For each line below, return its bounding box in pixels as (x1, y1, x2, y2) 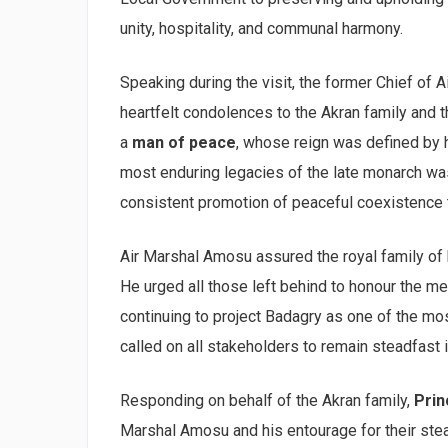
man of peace (132, 132, 236, 152)
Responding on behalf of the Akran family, (120, 390, 414, 410)
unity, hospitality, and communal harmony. (120, 18, 403, 38)
